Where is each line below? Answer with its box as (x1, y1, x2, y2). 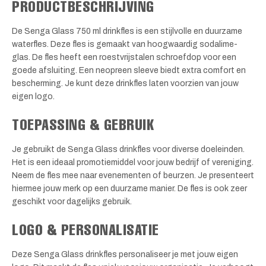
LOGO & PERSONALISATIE (12, 220, 159, 239)
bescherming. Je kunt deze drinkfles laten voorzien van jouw (12, 78, 239, 88)
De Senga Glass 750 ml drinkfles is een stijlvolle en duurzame (12, 26, 242, 36)
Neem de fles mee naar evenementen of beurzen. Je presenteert (12, 171, 254, 180)
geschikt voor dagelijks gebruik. (12, 197, 132, 207)
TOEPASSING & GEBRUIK (12, 115, 154, 134)
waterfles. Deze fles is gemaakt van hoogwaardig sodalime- (12, 39, 237, 49)
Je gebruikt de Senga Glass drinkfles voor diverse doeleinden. (12, 145, 245, 154)
